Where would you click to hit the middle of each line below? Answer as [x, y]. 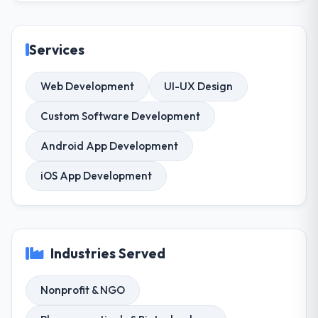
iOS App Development [97, 176]
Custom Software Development [121, 116]
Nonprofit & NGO [83, 290]
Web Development [88, 87]
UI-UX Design [199, 87]
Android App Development [110, 146]
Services [57, 50]
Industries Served [108, 253]
